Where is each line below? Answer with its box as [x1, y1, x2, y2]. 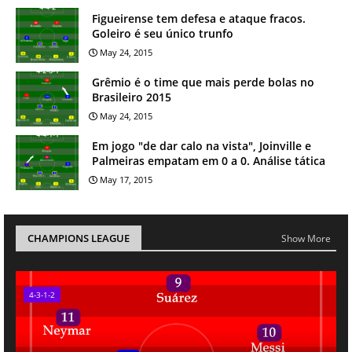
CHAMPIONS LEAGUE [27, 231, 130, 245]
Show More [281, 231, 331, 245]
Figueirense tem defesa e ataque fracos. [92, 11, 306, 26]
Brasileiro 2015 [92, 90, 171, 104]
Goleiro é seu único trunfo [92, 26, 233, 41]
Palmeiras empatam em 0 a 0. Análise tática [92, 153, 325, 168]
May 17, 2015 [100, 174, 152, 185]
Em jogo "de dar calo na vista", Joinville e [92, 138, 311, 153]
